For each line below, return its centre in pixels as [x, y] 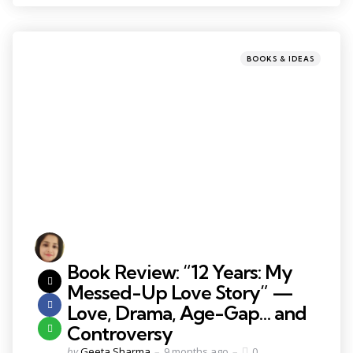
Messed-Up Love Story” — [180, 292]
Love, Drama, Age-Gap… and [187, 312]
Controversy [120, 333]
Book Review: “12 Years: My [180, 271]
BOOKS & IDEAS [281, 58]
